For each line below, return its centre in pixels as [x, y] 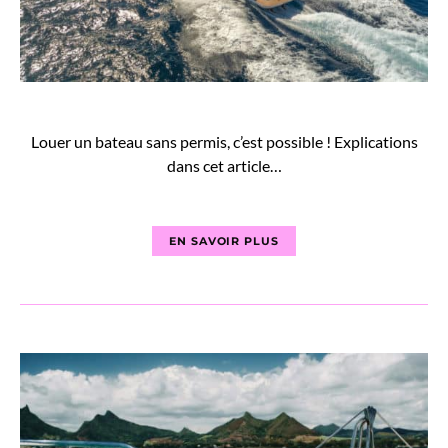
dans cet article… [224, 165]
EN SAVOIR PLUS [224, 241]
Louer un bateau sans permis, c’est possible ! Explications [224, 141]
